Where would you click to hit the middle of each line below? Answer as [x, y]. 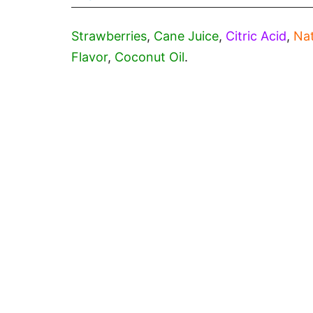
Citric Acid [256, 36]
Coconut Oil [150, 57]
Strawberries [109, 36]
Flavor [89, 57]
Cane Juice [186, 36]
